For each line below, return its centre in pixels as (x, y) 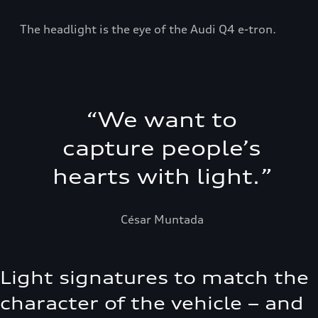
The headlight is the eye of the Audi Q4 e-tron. (148, 29)
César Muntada (162, 219)
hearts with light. (156, 176)
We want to (168, 120)
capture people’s (162, 148)
